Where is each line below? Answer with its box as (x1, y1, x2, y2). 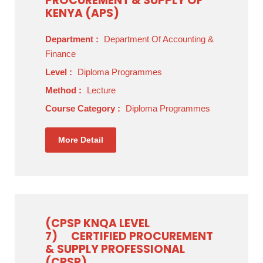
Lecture (87, 85, 116, 95)
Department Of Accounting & (104, 34, 214, 44)
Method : (45, 85, 84, 95)
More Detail (58, 135, 103, 144)
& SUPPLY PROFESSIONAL (45, 241, 185, 257)
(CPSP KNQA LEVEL (45, 215, 150, 231)
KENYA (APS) (45, 5, 119, 21)
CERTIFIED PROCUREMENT (71, 228, 213, 244)
